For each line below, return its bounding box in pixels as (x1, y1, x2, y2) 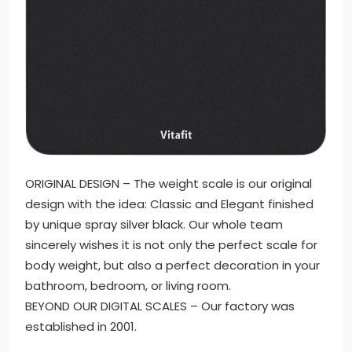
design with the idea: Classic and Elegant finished (25, 195, 313, 212)
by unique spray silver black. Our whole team (25, 215, 283, 233)
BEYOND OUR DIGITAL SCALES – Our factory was (25, 297, 295, 314)
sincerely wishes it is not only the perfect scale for (25, 236, 317, 253)
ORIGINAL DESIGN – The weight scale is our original (25, 174, 312, 192)
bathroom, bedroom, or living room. (25, 277, 231, 294)
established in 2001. (25, 317, 137, 335)
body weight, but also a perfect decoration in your (25, 256, 320, 273)
